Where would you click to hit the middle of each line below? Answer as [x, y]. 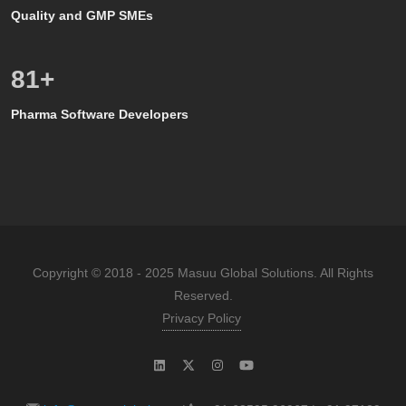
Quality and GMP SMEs [82, 15]
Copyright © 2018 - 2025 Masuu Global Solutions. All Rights [203, 272]
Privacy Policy [202, 318]
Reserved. [203, 295]
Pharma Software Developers [100, 114]
